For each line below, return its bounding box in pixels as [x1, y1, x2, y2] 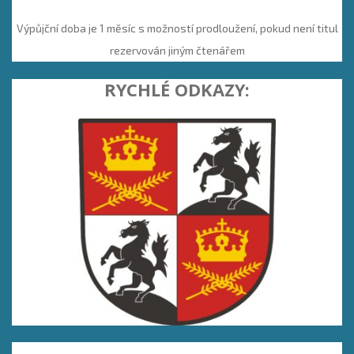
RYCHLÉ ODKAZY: [104, 77, 250, 101]
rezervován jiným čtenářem [109, 43, 245, 57]
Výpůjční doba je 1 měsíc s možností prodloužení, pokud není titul [16, 21, 338, 35]
